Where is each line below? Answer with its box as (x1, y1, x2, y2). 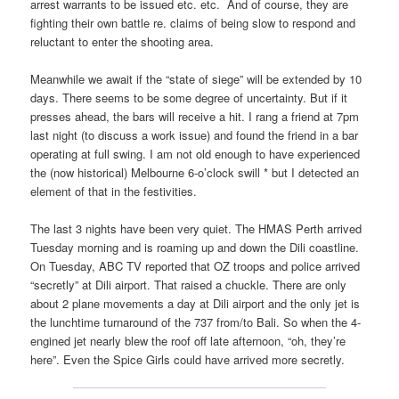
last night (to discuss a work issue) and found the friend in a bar (30, 126, 359, 144)
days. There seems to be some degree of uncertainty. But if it (30, 89, 348, 107)
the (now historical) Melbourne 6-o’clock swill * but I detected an (30, 164, 360, 182)
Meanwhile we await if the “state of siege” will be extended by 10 (30, 70, 362, 88)
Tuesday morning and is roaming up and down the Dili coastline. (30, 239, 360, 256)
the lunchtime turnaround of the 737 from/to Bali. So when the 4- (30, 313, 362, 331)
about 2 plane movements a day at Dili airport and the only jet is (30, 295, 361, 313)
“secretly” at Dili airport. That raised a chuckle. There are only (30, 276, 347, 294)
